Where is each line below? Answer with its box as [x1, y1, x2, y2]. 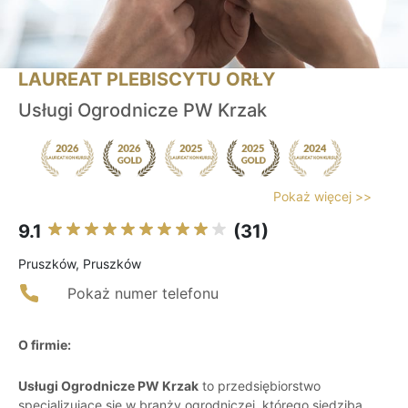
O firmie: [18, 337, 71, 353]
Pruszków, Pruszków [18, 256, 141, 272]
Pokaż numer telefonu [67, 284, 219, 303]
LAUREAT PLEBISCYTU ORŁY [18, 68, 275, 91]
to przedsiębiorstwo [199, 378, 321, 394]
